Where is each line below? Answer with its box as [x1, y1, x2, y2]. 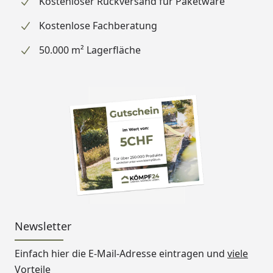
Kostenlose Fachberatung [39, 18, 157, 32]
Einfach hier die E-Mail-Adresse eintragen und [15, 246, 227, 260]
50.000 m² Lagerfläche [39, 43, 141, 57]
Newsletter [15, 218, 71, 233]
